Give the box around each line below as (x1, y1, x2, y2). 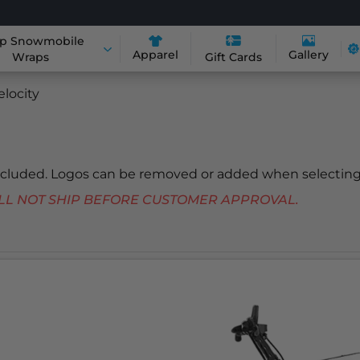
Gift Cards (205, 50, 263, 64)
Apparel (133, 47, 178, 62)
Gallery (288, 47, 329, 63)
